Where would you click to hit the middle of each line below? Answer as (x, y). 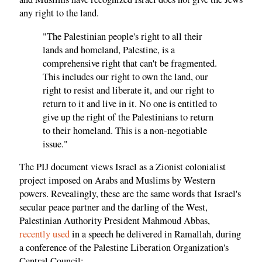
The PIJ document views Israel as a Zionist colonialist (123, 167)
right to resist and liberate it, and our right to (128, 90)
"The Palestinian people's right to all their (123, 36)
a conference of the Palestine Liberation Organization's (124, 248)
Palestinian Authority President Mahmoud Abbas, (115, 221)
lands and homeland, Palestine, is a (109, 49)
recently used (44, 234)
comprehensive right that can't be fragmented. (130, 63)
